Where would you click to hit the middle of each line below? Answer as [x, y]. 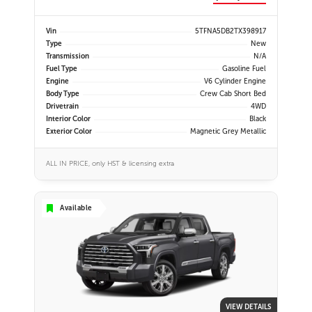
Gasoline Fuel [244, 69]
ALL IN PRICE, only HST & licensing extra [110, 164]
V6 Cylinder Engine [235, 81]
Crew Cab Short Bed [233, 94]
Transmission [68, 56]
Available [76, 208]
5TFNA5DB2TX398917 [231, 31]
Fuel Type [62, 69]
